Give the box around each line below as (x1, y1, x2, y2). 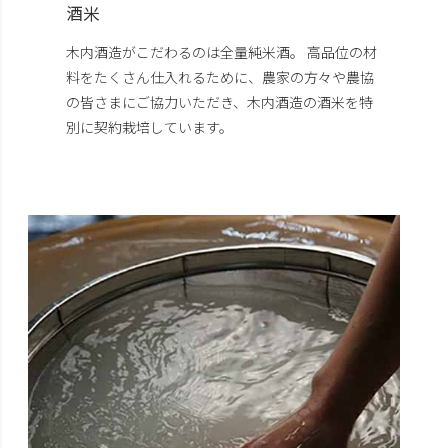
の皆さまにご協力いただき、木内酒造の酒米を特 (66, 92, 374, 113)
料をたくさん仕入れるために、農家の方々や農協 (66, 67, 375, 88)
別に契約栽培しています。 (66, 117, 234, 138)
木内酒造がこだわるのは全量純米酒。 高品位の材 (66, 42, 378, 63)
